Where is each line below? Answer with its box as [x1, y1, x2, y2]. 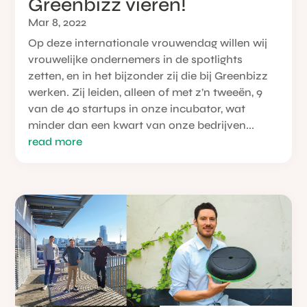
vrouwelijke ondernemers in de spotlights [28, 52, 243, 66]
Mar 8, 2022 [28, 15, 87, 29]
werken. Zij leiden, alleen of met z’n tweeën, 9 [28, 85, 263, 99]
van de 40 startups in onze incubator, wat [28, 101, 246, 115]
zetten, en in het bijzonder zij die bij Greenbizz [28, 69, 269, 82]
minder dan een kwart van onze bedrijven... [28, 118, 255, 132]
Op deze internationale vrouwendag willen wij [28, 36, 268, 49]
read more [28, 134, 83, 148]
